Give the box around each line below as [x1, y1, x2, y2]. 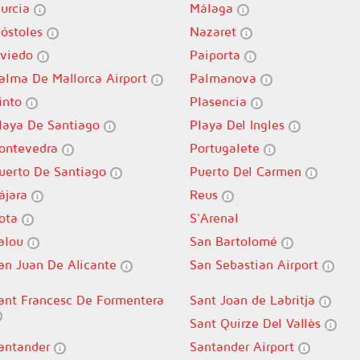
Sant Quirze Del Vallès [190, 316, 325, 330]
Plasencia [190, 94, 251, 108]
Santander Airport [190, 339, 298, 354]
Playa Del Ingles [190, 117, 288, 132]
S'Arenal [190, 211, 239, 225]
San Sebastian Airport [190, 257, 322, 272]
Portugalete [190, 141, 264, 155]
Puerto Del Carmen [190, 164, 305, 178]
